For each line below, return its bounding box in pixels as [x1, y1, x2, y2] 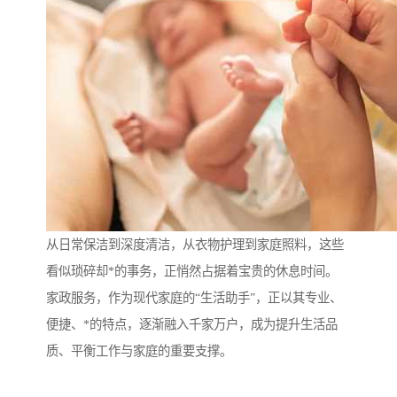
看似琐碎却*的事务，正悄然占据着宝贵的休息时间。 [46, 264, 338, 279]
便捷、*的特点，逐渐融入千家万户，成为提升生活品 [46, 317, 338, 332]
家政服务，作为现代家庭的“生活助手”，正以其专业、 [46, 291, 342, 306]
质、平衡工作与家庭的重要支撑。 [46, 344, 232, 359]
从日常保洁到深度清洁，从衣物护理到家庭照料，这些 [46, 237, 344, 253]
